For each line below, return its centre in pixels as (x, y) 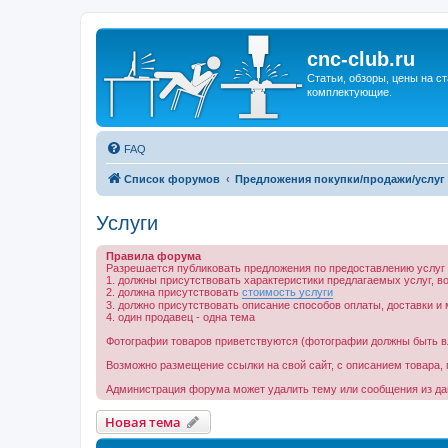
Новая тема (143, 422)
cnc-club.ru (361, 59)
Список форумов (172, 179)
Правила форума (153, 256)
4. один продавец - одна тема (180, 317)
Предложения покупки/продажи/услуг (340, 179)
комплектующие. (349, 92)
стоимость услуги (287, 292)
